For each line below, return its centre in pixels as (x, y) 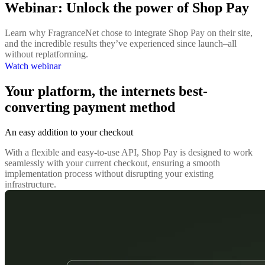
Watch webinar (33, 66)
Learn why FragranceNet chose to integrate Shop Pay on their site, (129, 33)
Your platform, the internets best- (106, 91)
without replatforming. (46, 54)
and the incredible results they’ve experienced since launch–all (121, 43)
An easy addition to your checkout (69, 132)
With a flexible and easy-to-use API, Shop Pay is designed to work (129, 152)
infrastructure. (30, 184)
